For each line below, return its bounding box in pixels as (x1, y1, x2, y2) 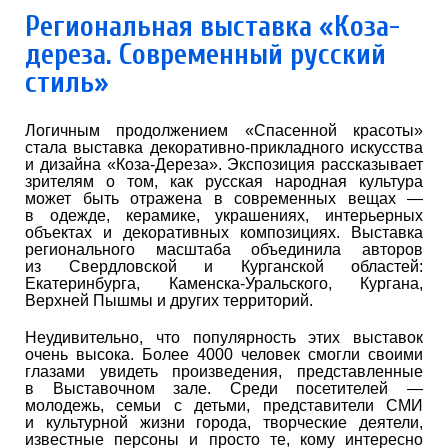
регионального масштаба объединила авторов (25, 240, 423, 258)
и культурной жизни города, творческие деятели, (25, 413, 423, 431)
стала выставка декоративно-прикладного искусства (25, 138, 423, 156)
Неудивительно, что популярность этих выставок (25, 328, 423, 346)
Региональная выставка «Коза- (25, 9, 400, 43)
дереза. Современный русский (25, 37, 386, 71)
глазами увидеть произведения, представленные (25, 362, 423, 380)
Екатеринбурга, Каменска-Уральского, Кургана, (25, 274, 423, 292)
